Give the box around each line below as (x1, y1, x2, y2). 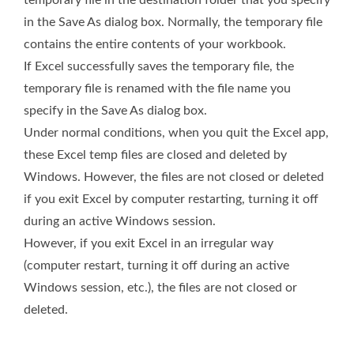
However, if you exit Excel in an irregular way (24, 237, 273, 250)
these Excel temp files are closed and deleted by (24, 149, 287, 162)
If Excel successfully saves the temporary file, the (24, 60, 294, 73)
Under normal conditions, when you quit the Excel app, (24, 126, 329, 140)
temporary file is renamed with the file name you (24, 82, 291, 96)
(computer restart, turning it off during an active (24, 259, 289, 273)
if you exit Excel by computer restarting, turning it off (24, 193, 318, 206)
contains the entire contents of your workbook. (24, 38, 286, 51)
